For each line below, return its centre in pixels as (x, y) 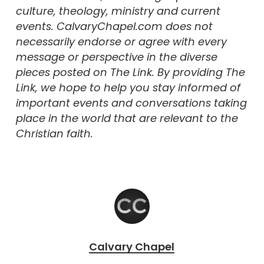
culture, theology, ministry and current (118, 11)
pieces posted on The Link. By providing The (130, 72)
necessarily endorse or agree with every (121, 42)
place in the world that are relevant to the (127, 118)
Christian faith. (54, 134)
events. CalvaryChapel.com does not (114, 27)
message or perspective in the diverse (116, 57)
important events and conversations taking (131, 103)
